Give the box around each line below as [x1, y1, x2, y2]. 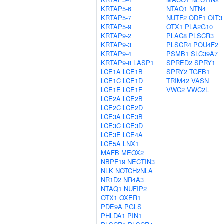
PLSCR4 [166, 40, 191, 49]
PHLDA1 [101, 211, 125, 220]
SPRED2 [166, 58, 192, 67]
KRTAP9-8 [101, 58, 131, 67]
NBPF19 [101, 157, 125, 166]
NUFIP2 [124, 184, 147, 193]
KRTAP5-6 [101, 4, 131, 13]
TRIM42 [166, 76, 189, 85]
